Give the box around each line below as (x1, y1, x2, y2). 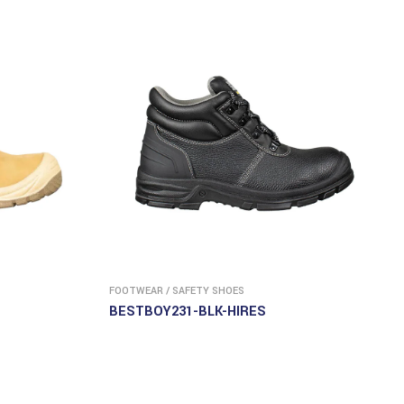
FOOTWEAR (109, 283, 163, 298)
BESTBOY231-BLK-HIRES (109, 301, 266, 321)
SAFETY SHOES (172, 283, 244, 298)
